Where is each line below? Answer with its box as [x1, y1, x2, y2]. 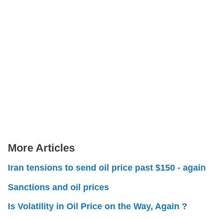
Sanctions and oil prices [8, 182, 109, 192]
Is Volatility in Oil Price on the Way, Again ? [8, 201, 187, 212]
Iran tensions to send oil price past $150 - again [8, 163, 206, 173]
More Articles [8, 142, 75, 154]
